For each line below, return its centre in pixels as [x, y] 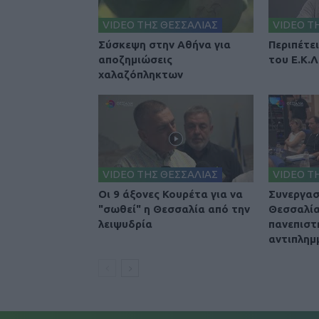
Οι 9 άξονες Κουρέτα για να [171, 194]
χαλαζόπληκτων [141, 75]
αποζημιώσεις [135, 60]
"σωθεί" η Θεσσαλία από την [174, 209]
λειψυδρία [125, 224]
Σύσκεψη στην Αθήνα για [164, 45]
